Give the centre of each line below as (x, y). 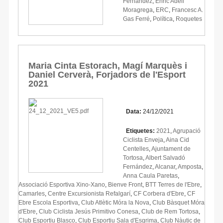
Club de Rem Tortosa (170, 211)
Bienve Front (125, 184)
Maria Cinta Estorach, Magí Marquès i (108, 65)
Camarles (32, 193)
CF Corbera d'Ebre (159, 193)
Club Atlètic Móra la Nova (115, 202)
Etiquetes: (139, 131)
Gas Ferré (136, 19)
